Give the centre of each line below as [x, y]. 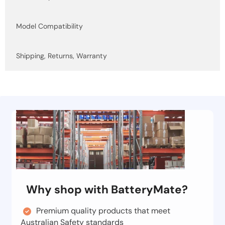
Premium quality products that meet [103, 210]
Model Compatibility [49, 26]
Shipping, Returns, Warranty [61, 56]
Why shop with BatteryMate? [107, 189]
